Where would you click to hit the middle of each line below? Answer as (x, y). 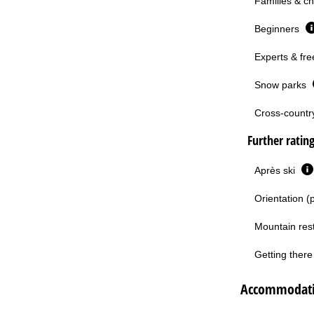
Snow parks (281, 84)
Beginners (278, 28)
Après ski (276, 170)
